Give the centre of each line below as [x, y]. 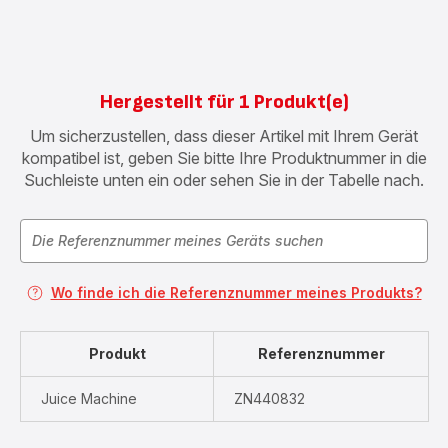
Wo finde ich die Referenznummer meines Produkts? [236, 292]
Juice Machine [89, 398]
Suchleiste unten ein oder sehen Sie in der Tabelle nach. [224, 180]
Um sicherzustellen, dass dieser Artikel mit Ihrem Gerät [224, 136]
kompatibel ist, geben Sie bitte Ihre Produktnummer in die [224, 158]
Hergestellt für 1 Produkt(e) [224, 102]
